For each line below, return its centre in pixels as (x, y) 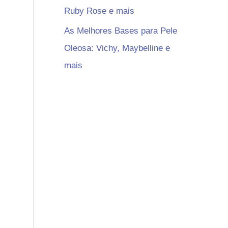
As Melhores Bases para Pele (121, 31)
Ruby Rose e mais (99, 11)
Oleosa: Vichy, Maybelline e (117, 48)
